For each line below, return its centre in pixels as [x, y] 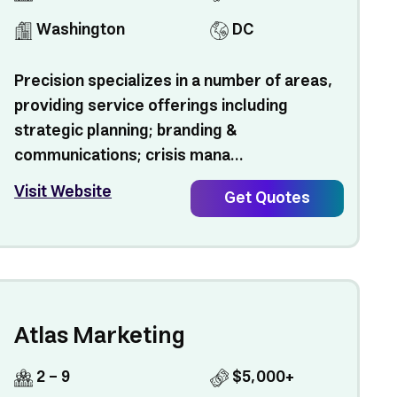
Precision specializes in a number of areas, [174, 82]
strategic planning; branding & [126, 131]
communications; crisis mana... [129, 156]
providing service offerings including [152, 106]
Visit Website [63, 192]
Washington [79, 30]
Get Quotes [267, 198]
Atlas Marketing [100, 336]
